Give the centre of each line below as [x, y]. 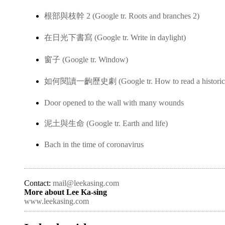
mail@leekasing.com [86, 183]
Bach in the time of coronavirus [94, 145]
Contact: [38, 183]
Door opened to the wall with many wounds [114, 102]
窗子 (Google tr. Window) [86, 59]
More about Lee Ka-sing [66, 192]
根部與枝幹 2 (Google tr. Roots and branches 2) [122, 16]
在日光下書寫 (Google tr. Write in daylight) [115, 38]
